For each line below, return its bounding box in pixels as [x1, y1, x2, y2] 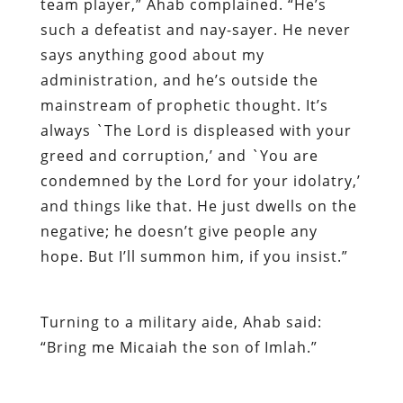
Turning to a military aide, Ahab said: [40, 311, 322, 332]
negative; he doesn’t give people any [40, 220, 318, 241]
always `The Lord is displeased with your [40, 120, 352, 140]
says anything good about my [40, 44, 264, 65]
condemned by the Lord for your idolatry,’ [40, 170, 361, 191]
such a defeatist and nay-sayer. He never [40, 19, 351, 40]
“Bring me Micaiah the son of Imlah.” [40, 336, 318, 357]
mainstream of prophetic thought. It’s [40, 94, 328, 115]
